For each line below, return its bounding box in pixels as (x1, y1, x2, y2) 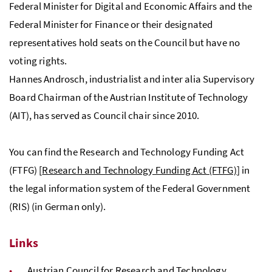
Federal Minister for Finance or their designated (9, 17, 213, 31)
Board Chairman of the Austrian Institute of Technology (9, 90, 248, 104)
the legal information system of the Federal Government (9, 181, 251, 195)
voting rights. (9, 53, 67, 67)
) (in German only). (26, 199, 106, 213)
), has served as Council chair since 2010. (25, 108, 200, 122)
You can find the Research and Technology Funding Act (9, 144, 245, 158)
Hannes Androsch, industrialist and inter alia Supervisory (9, 72, 255, 86)
